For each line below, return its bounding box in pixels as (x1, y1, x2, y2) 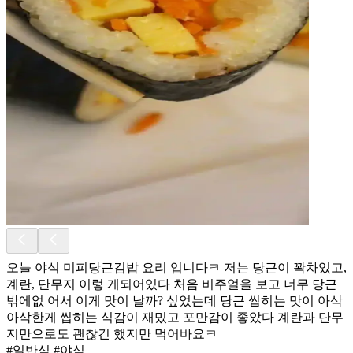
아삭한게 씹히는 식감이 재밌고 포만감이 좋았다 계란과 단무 (6, 310, 344, 324)
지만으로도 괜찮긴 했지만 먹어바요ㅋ (6, 326, 217, 340)
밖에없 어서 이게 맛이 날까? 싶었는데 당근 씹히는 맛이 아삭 (6, 293, 343, 307)
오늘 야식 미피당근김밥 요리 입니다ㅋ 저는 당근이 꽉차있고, (6, 260, 347, 274)
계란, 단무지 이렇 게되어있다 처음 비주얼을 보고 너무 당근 (6, 277, 337, 291)
